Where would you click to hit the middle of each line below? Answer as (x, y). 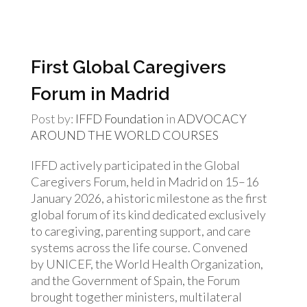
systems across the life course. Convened (139, 247)
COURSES (191, 135)
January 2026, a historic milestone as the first (149, 198)
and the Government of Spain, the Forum (135, 280)
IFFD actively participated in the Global (135, 165)
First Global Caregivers (128, 67)
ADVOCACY (212, 119)
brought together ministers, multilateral (136, 297)
